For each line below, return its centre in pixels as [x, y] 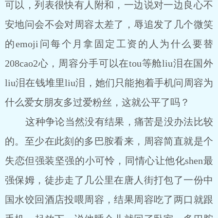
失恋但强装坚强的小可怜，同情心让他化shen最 [109, 161]
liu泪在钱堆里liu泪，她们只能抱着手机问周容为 [109, 83]
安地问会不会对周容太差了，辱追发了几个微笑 [109, 24]
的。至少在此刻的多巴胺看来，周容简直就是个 [109, 141]
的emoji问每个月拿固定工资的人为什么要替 [109, 44]
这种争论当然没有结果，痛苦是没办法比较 [109, 122]
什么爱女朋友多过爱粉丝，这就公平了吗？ [97, 102]
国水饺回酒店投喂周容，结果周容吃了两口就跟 [109, 200]
